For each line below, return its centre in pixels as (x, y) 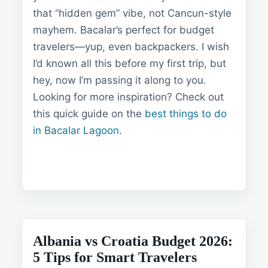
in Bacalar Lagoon (76, 131)
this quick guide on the (89, 114)
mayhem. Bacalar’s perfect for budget (124, 30)
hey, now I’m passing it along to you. (120, 80)
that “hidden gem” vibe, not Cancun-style (132, 13)
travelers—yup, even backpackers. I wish (131, 47)
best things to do (186, 114)
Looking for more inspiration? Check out (128, 97)
